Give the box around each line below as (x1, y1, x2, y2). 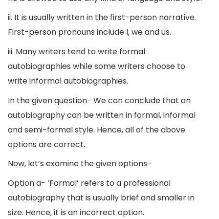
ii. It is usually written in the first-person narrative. (8, 12, 196, 23)
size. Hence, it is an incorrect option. (8, 206, 144, 218)
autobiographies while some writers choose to (8, 61, 185, 72)
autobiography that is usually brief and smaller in (8, 192, 195, 203)
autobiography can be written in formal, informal (8, 109, 196, 121)
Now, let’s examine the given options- (8, 158, 152, 170)
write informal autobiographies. (8, 75, 128, 87)
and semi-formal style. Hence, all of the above (8, 124, 185, 135)
